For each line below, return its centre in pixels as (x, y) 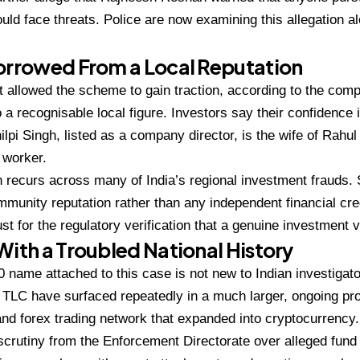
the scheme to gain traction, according (173, 90)
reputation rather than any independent (169, 202)
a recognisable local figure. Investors (119, 112)
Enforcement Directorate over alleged (217, 341)
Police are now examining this (195, 19)
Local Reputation (223, 66)
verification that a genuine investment (239, 225)
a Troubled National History (167, 250)
